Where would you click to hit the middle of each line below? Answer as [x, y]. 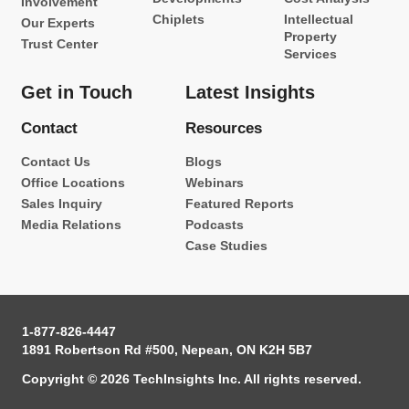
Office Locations [73, 183]
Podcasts [215, 225]
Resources [224, 128]
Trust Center [59, 44]
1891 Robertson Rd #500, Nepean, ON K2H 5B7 [167, 349]
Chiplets [178, 19]
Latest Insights [250, 92]
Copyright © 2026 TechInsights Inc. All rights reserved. [192, 378]
